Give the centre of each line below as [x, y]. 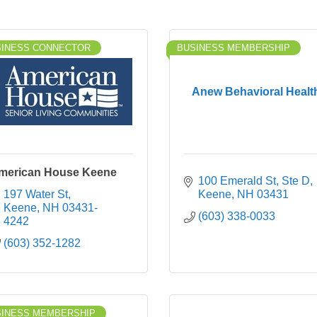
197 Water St [36, 194]
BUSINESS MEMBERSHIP [234, 48]
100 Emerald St [237, 181]
